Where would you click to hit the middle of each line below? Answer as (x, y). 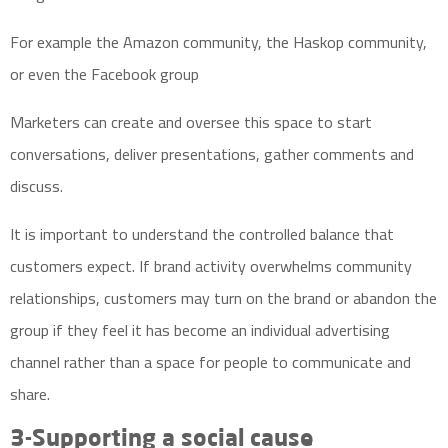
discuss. (36, 186)
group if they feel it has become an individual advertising (200, 330)
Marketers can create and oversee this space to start (191, 122)
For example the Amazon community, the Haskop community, (218, 42)
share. (32, 394)
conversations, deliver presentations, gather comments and (212, 154)
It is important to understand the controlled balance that (202, 234)
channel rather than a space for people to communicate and (210, 362)
